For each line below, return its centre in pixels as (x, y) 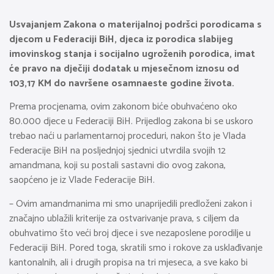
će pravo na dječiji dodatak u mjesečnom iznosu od (124, 69)
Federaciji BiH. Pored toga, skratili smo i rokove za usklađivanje (136, 248)
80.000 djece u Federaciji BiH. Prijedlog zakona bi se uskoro (131, 122)
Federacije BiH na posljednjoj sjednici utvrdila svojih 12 (117, 151)
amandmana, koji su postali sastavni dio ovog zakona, (117, 166)
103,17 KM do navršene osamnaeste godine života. (122, 83)
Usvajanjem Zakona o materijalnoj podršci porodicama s (135, 25)
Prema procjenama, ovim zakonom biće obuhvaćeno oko (123, 107)
